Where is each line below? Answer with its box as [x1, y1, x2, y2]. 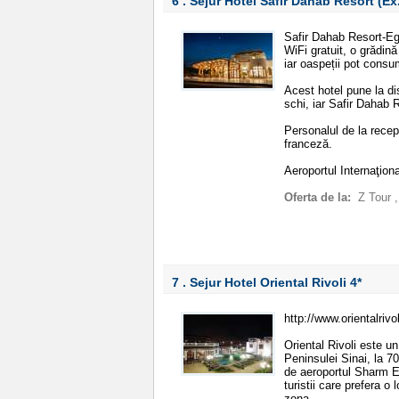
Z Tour [358, 191, 395, 204]
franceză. [284, 137, 332, 151]
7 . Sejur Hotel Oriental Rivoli [172, 275, 350, 289]
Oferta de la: [284, 191, 354, 204]
